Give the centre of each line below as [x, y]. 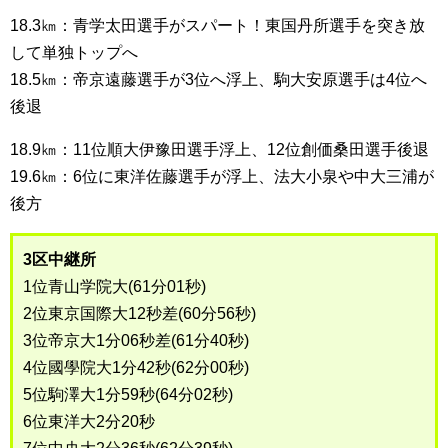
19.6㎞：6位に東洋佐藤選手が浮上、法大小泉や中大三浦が [222, 176]
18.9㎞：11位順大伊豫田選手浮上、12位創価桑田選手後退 [219, 149]
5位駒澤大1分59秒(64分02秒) [128, 394]
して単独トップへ [74, 52]
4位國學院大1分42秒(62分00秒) [136, 367]
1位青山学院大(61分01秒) [114, 286]
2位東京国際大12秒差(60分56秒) [139, 313]
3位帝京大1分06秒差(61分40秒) [136, 340]
